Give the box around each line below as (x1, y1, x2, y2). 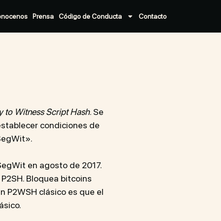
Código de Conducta (59, 12, 122, 20)
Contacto (139, 12, 167, 20)
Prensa (33, 12, 54, 20)
